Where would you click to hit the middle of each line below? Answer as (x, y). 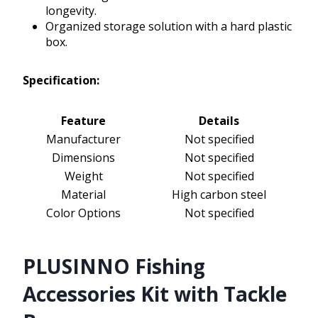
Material (83, 195)
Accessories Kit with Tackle (155, 294)
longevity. (71, 11)
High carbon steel (219, 195)
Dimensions (83, 158)
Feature (83, 121)
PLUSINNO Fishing (114, 267)
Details (219, 121)
